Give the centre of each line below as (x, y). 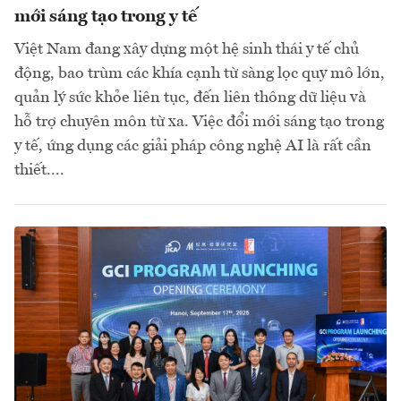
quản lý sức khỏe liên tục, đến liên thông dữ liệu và (190, 98)
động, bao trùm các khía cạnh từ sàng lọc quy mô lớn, (200, 74)
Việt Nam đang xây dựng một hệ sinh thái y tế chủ (187, 50)
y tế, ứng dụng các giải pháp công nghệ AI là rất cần (193, 146)
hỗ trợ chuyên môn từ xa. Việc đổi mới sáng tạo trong (199, 122)
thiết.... (39, 171)
